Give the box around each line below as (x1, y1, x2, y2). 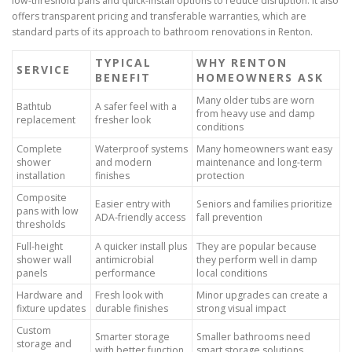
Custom (16, 324, 51, 338)
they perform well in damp (196, 253, 317, 267)
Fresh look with (95, 288, 163, 302)
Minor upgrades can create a (196, 288, 328, 302)
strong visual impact (196, 302, 286, 316)
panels (16, 266, 47, 280)
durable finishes (95, 302, 168, 316)
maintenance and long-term (196, 156, 322, 170)
